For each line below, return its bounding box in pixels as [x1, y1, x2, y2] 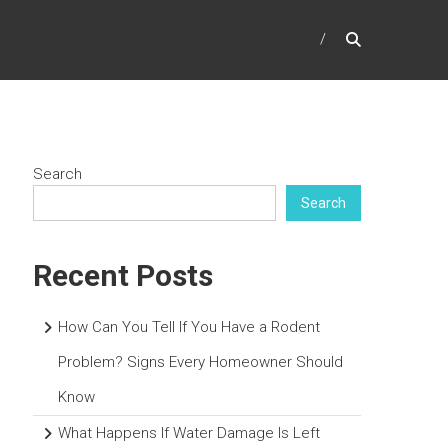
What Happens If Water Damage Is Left [58, 424, 321, 443]
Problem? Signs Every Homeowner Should [58, 353, 344, 372]
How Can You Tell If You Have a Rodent [58, 318, 321, 337]
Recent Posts [33, 258, 214, 294]
